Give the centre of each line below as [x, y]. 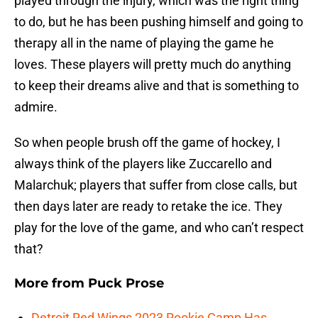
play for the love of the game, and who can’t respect [159, 228]
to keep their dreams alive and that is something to [157, 86]
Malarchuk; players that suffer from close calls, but [156, 185]
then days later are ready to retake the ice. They [148, 207]
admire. [36, 107]
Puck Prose [126, 284]
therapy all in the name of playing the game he [144, 43]
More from [51, 284]
